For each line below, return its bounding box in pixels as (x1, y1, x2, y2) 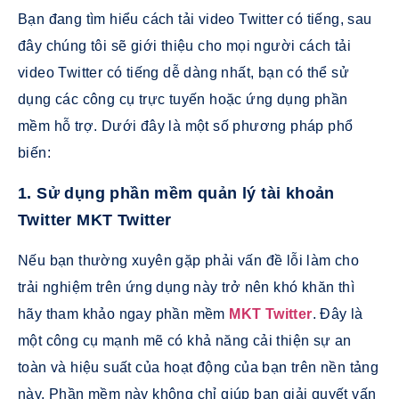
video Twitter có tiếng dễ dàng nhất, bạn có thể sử (18, 65, 349, 81)
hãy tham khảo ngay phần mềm (18, 305, 230, 322)
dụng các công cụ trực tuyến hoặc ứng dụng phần (18, 92, 348, 108)
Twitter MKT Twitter (18, 210, 172, 229)
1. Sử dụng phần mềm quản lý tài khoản (18, 183, 335, 202)
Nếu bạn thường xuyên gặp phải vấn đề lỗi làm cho (18, 252, 360, 268)
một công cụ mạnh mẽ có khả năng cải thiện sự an (18, 332, 352, 348)
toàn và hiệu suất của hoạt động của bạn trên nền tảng (18, 359, 379, 375)
